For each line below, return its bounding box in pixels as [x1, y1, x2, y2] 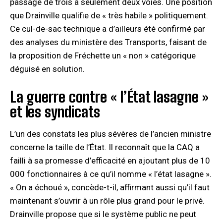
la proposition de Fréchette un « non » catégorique [10, 50, 196, 60]
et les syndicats [10, 102, 100, 120]
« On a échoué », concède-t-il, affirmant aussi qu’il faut [10, 182, 210, 192]
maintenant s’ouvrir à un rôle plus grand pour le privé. [10, 195, 205, 206]
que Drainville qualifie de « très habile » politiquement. [10, 10, 208, 20]
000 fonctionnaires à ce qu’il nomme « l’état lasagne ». [10, 168, 212, 179]
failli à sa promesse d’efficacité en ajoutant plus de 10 [10, 155, 211, 166]
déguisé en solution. [10, 63, 85, 74]
